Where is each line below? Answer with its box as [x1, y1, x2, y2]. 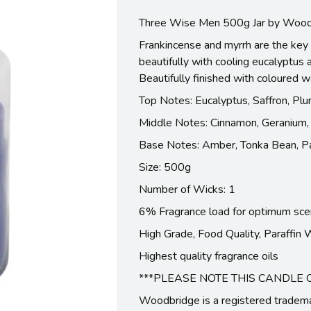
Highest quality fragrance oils [139, 248, 278, 264]
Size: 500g [139, 159, 191, 175]
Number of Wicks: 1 [139, 181, 235, 197]
